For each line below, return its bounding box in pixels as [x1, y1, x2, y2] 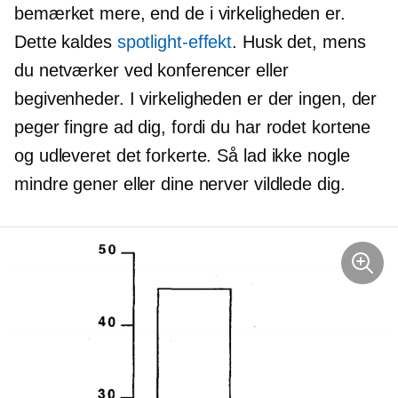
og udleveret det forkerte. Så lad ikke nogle [14, 146, 350, 165]
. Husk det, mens [232, 32, 366, 52]
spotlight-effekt [116, 32, 233, 52]
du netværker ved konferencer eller [14, 60, 289, 80]
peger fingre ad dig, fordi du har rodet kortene [14, 117, 371, 137]
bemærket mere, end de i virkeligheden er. [14, 4, 346, 23]
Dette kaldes [14, 32, 117, 52]
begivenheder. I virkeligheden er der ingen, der [14, 89, 378, 108]
